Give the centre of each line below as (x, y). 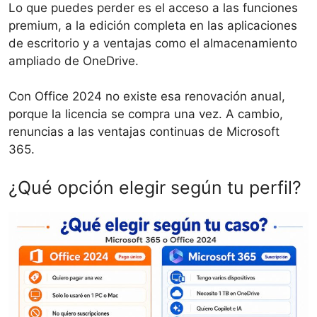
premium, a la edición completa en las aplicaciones (153, 25)
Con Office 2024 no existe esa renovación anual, (147, 97)
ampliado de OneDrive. (74, 60)
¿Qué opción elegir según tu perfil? (155, 187)
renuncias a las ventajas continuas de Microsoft (144, 132)
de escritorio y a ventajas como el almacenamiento (153, 43)
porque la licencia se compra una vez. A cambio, (146, 114)
